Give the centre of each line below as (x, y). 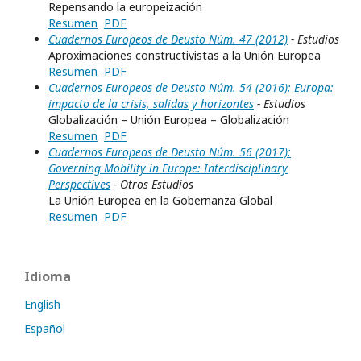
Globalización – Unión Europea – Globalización (169, 120)
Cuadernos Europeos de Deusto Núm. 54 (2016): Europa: (191, 88)
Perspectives (79, 185)
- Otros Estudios (152, 185)
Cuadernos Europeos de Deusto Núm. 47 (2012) (168, 39)
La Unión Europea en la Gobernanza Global (160, 201)
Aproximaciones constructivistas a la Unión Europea (185, 56)
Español (45, 329)
